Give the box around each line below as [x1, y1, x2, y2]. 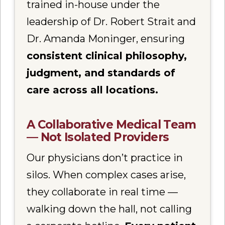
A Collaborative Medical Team [27, 117, 196, 132]
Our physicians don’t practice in [27, 152, 183, 164]
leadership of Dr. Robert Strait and [27, 15, 196, 28]
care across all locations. [27, 83, 159, 96]
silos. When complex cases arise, [27, 169, 186, 181]
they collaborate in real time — [27, 186, 178, 198]
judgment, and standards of [27, 66, 176, 79]
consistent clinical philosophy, [27, 49, 187, 62]
